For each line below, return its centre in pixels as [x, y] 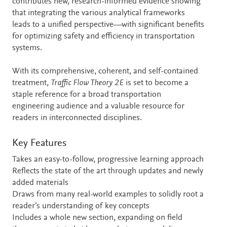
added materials [40, 183]
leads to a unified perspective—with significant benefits [108, 25]
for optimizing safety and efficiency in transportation [103, 37]
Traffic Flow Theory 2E [87, 84]
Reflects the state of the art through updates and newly [108, 171]
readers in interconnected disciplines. [77, 119]
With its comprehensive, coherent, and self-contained [105, 72]
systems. [27, 49]
